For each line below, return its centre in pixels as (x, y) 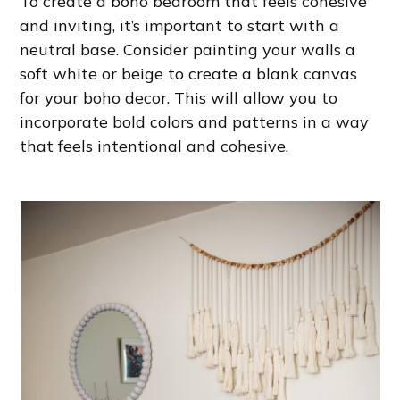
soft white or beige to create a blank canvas (189, 74)
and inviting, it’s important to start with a (180, 26)
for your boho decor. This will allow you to (179, 98)
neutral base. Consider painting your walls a (188, 50)
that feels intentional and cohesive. (154, 146)
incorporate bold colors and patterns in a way (195, 122)
